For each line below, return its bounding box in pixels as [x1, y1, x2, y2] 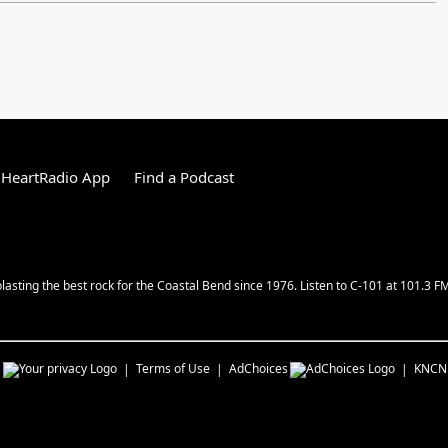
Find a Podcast [134, 167, 234, 187]
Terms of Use [136, 360, 210, 377]
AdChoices [229, 360, 288, 377]
